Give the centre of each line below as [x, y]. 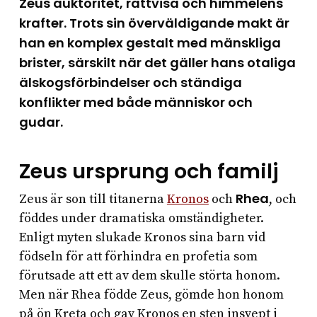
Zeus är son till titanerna [93, 200]
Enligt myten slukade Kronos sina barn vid [142, 238]
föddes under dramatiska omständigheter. [141, 219]
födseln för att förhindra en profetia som [138, 257]
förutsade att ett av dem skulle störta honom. [149, 276]
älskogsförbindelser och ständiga [130, 83]
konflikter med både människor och [136, 103]
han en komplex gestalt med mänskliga [150, 43]
